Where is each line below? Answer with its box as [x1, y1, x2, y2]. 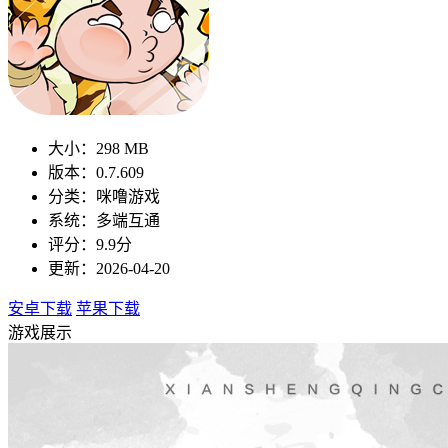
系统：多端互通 [48, 211, 160, 229]
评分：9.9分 [48, 235, 132, 253]
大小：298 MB [48, 139, 149, 157]
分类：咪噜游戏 [48, 187, 160, 205]
